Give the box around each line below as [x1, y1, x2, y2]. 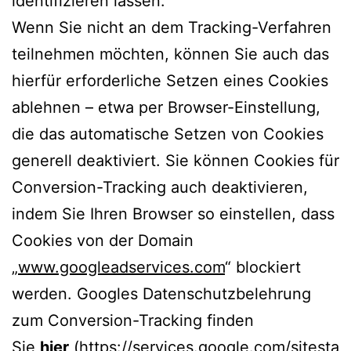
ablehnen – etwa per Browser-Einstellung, [12, 97, 320, 117]
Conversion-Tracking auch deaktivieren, [12, 177, 308, 197]
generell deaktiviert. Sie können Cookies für [12, 150, 339, 170]
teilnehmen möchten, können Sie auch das [12, 44, 329, 63]
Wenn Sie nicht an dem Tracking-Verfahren [12, 17, 331, 37]
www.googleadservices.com [18, 257, 225, 277]
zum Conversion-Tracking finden [12, 310, 254, 330]
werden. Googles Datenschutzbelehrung [12, 284, 311, 303]
